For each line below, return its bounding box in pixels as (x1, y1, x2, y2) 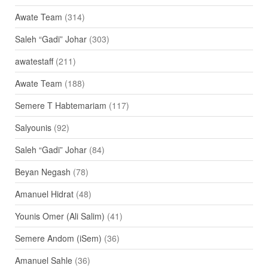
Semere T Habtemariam (14, 99, 106, 111)
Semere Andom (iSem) (14, 232, 102, 244)
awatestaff (14, 54, 53, 67)
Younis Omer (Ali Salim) (14, 209, 105, 222)
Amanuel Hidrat (14, 187, 74, 200)
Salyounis (14, 121, 51, 133)
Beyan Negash (14, 165, 71, 178)
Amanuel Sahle (14, 254, 72, 266)
